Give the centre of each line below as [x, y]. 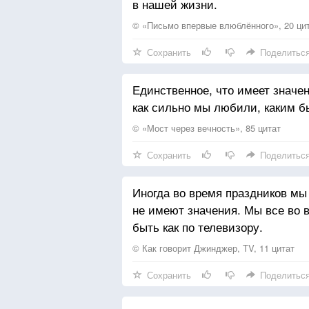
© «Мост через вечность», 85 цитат [207, 128]
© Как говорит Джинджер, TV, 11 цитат [213, 248]
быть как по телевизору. [198, 227]
